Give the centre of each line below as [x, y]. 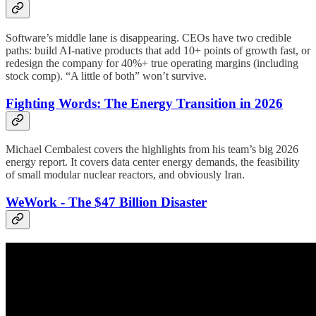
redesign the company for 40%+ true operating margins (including [152, 63]
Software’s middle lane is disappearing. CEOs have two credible [148, 37]
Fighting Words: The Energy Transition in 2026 [144, 103]
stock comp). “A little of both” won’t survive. [106, 75]
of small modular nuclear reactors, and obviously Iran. [125, 175]
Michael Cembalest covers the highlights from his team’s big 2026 [152, 150]
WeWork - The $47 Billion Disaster [106, 202]
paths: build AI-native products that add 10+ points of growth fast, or [158, 50]
